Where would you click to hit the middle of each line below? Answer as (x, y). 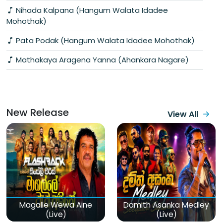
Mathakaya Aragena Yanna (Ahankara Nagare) (101, 59)
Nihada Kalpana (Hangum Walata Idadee (91, 10)
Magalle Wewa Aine (56, 205)
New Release (38, 112)
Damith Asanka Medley (166, 205)
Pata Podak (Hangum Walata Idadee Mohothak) (104, 40)
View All (183, 114)
